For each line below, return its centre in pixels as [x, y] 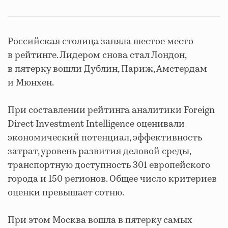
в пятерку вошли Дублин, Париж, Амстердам [107, 69]
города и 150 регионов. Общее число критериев [112, 179]
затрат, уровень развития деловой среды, [99, 152]
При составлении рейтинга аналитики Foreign [111, 110]
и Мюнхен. [31, 83]
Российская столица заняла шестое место [101, 42]
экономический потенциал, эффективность [105, 138]
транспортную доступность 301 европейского [109, 165]
